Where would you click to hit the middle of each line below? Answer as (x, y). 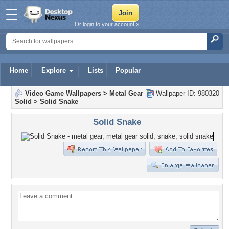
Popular (128, 70)
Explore (54, 70)
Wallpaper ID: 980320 (187, 93)
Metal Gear (126, 93)
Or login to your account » (107, 24)
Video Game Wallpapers (63, 93)
